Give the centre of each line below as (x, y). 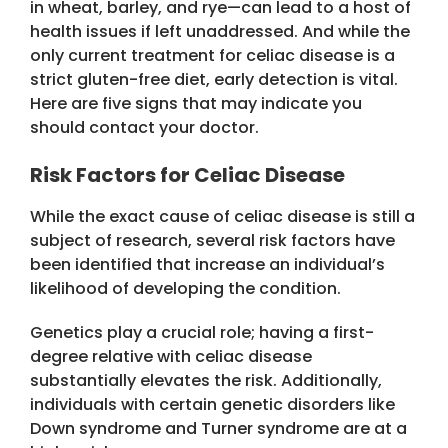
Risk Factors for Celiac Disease (187, 175)
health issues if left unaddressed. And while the (220, 32)
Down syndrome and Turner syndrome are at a (218, 429)
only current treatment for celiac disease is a (212, 56)
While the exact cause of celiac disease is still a (222, 217)
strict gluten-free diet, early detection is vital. (214, 80)
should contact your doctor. (144, 128)
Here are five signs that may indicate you (196, 104)
